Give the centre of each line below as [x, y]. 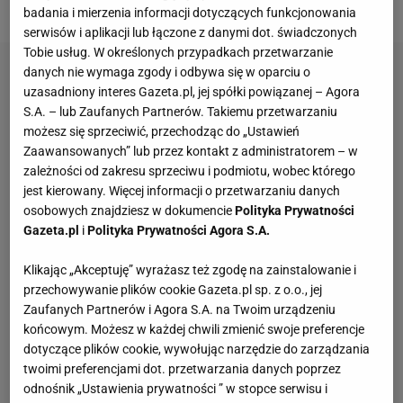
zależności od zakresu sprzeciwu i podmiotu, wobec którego [190, 170]
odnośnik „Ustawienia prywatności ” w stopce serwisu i [176, 388]
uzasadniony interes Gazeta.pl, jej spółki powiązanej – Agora [192, 91]
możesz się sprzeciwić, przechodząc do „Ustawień [162, 131]
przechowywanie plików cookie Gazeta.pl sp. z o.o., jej [173, 289]
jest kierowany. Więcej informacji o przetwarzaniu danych [182, 190]
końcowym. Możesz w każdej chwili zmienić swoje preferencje [194, 329]
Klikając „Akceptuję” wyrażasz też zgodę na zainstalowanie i [190, 269]
